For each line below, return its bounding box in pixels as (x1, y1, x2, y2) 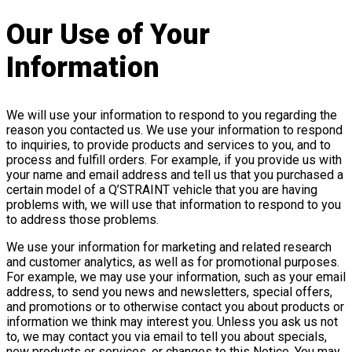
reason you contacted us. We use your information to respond (6, 122, 343, 137)
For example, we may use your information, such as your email (6, 269, 346, 284)
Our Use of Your (6, 18, 210, 52)
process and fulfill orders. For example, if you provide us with (6, 152, 342, 167)
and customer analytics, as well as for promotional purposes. (6, 254, 339, 269)
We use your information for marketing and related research (6, 239, 332, 255)
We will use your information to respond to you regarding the (6, 107, 337, 123)
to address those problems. (6, 211, 159, 227)
